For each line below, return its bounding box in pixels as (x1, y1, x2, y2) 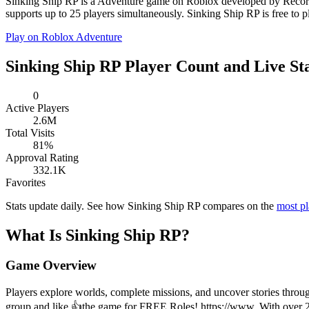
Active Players (6, 101, 69, 114)
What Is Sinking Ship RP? (6, 226, 190, 244)
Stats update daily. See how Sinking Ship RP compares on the (6, 199, 277, 212)
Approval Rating (6, 151, 79, 163)
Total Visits (6, 126, 54, 139)
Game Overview (6, 258, 97, 273)
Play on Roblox (6, 30, 76, 43)
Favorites (6, 176, 46, 188)
